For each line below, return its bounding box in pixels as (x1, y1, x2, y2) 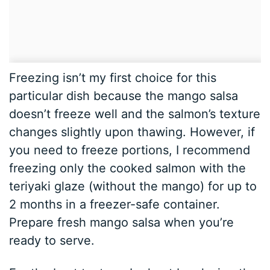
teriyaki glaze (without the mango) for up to (9, 178, 257, 193)
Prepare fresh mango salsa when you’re (9, 215, 234, 230)
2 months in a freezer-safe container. (9, 196, 221, 212)
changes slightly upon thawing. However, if (9, 124, 256, 139)
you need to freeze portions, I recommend (9, 142, 251, 157)
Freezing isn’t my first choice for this (9, 70, 217, 85)
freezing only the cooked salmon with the (9, 160, 246, 175)
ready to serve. (9, 233, 95, 248)
